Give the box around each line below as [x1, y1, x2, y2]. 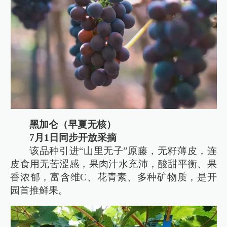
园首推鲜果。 [10, 184, 68, 196]
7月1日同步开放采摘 [29, 132, 117, 143]
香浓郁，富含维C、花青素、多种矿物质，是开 [10, 171, 217, 182]
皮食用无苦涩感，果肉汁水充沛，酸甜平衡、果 [10, 158, 217, 169]
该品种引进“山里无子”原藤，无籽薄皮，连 [29, 145, 217, 156]
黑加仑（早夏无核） [29, 119, 117, 130]
